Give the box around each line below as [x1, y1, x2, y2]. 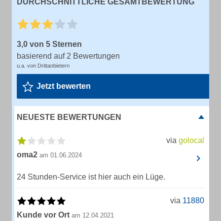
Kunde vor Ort [17, 211, 70, 219]
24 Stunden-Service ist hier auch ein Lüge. [17, 173, 165, 181]
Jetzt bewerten [37, 82, 91, 90]
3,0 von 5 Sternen [17, 40, 82, 48]
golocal [179, 136, 204, 145]
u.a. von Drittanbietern [17, 63, 70, 69]
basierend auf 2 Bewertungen [17, 52, 120, 60]
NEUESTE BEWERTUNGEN [17, 113, 121, 121]
